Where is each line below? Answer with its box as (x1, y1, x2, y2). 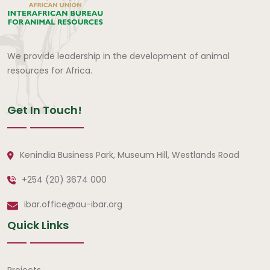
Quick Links (7, 217, 69, 233)
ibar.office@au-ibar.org (24, 198, 122, 210)
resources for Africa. (7, 64, 92, 77)
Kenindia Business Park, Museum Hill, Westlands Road (20, 148, 239, 161)
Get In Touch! (7, 102, 82, 118)
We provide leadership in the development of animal (7, 49, 230, 62)
